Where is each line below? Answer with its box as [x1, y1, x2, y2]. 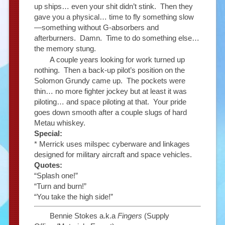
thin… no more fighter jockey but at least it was [34, 86, 187, 95]
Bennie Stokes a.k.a [49, 211, 118, 220]
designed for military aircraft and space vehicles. [34, 150, 192, 159]
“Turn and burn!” [34, 181, 86, 190]
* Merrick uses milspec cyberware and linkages [34, 139, 190, 148]
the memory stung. [34, 44, 96, 53]
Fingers [117, 211, 142, 220]
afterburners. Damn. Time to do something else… [34, 33, 199, 42]
